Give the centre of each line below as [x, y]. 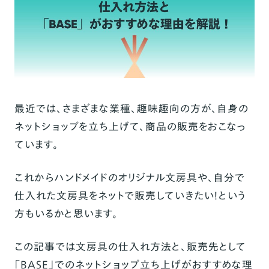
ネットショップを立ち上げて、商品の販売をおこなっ [130, 126]
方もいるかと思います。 [66, 213]
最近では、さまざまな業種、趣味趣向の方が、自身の [131, 108]
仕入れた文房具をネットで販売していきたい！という [130, 195]
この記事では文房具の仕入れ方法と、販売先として [130, 246]
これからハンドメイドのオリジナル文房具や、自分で [129, 177]
